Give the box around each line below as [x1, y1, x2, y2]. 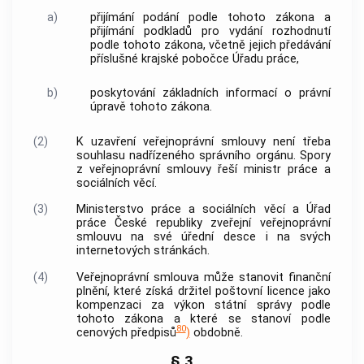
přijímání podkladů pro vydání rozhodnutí [89, 24, 331, 38]
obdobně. [189, 325, 243, 340]
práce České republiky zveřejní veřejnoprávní [76, 216, 331, 231]
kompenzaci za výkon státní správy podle [76, 297, 331, 312]
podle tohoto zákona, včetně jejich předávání [89, 37, 331, 52]
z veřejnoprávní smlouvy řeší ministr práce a [76, 162, 331, 176]
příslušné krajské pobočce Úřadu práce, [89, 51, 299, 66]
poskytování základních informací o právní [89, 86, 331, 101]
